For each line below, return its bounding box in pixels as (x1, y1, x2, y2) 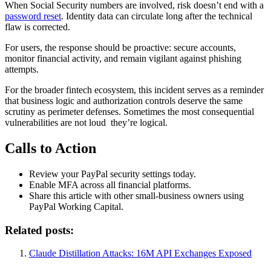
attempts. (5, 64, 39, 74)
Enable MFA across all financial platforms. (29, 179, 191, 190)
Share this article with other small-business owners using (29, 190, 244, 201)
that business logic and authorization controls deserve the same (5, 95, 243, 106)
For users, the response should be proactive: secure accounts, (5, 42, 236, 53)
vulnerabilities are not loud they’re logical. (5, 117, 168, 128)
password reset (5, 10, 61, 21)
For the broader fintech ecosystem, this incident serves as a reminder (5, 84, 264, 95)
